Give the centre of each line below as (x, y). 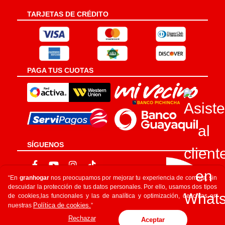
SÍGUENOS (45, 144)
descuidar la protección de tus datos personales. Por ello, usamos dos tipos (113, 187)
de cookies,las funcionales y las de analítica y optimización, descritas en (113, 196)
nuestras (21, 205)
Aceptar (153, 220)
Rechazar (82, 218)
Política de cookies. (62, 205)
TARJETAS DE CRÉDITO (68, 14)
